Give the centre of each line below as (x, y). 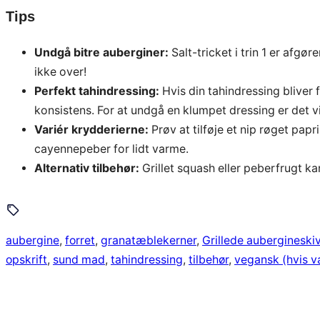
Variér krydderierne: (91, 129)
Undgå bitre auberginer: (101, 52)
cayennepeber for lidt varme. (111, 149)
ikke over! (60, 71)
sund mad (79, 260)
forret (80, 241)
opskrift (26, 260)
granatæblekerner (149, 241)
